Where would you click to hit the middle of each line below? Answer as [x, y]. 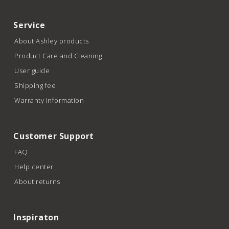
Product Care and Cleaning [58, 55]
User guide [32, 70]
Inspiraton [36, 217]
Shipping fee [35, 85]
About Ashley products [52, 41]
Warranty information [49, 100]
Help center [34, 166]
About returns [37, 181]
